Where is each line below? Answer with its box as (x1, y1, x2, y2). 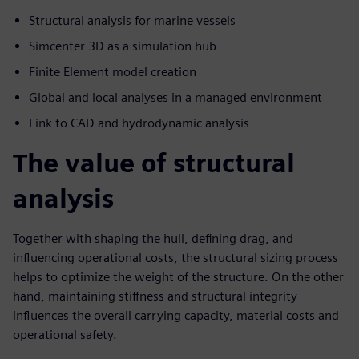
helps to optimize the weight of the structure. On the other (13, 269, 344, 285)
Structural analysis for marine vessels (29, 13, 236, 29)
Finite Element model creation (29, 64, 200, 80)
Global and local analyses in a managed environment (29, 90, 322, 106)
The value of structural (13, 147, 295, 179)
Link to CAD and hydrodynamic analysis (29, 115, 249, 131)
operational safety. (13, 327, 117, 343)
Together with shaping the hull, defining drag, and (13, 231, 293, 247)
